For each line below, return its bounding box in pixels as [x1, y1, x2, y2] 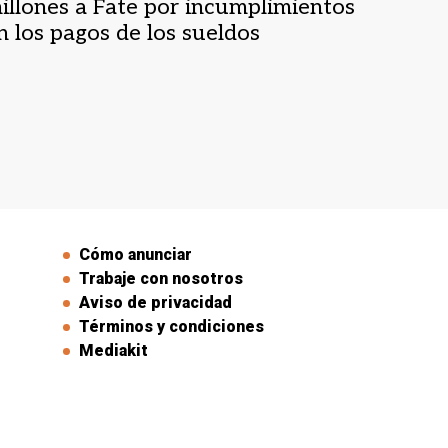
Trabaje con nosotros [79, 268, 243, 288]
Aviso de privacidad [79, 292, 232, 312]
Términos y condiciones [79, 316, 264, 336]
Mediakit [79, 340, 148, 360]
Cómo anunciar [79, 244, 192, 264]
